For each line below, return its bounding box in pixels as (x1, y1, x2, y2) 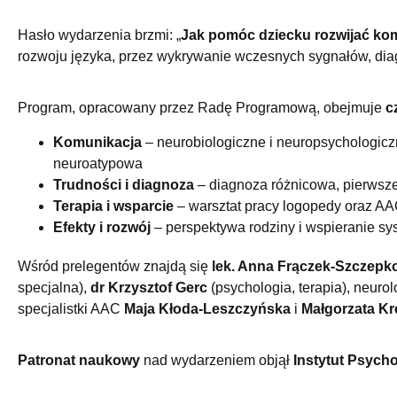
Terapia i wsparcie (53, 198, 174, 214)
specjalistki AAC (18, 300, 124, 316)
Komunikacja (53, 134, 142, 150)
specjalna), (18, 279, 90, 295)
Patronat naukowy (18, 353, 140, 369)
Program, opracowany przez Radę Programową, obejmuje (18, 100, 385, 116)
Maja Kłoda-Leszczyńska (124, 300, 291, 316)
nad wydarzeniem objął (140, 353, 293, 369)
